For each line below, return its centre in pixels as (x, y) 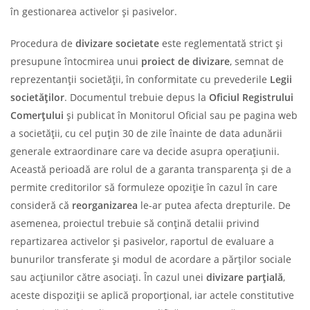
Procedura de (43, 43)
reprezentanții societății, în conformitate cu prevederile (140, 79)
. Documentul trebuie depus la (137, 97)
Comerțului (37, 115)
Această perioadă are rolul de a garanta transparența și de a (151, 169)
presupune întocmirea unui (76, 61)
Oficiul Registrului (251, 97)
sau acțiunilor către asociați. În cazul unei (108, 277)
